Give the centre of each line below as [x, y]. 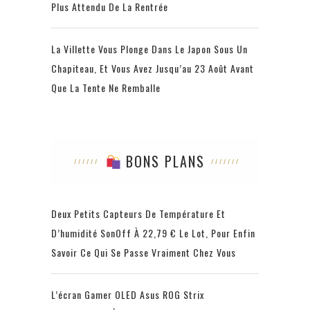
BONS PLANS [163, 162]
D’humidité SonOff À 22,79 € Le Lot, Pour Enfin [153, 233]
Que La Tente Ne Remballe [106, 88]
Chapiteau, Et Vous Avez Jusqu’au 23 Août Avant [153, 69]
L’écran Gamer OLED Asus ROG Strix [128, 295]
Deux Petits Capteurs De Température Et [138, 214]
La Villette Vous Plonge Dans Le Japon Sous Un [149, 49]
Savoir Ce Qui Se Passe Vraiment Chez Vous [144, 253]
